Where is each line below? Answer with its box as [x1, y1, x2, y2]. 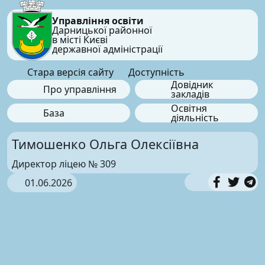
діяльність [170, 111, 219, 124]
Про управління [43, 82, 117, 96]
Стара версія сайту [24, 65, 114, 79]
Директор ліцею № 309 [12, 157, 116, 170]
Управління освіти [51, 14, 144, 27]
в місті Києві [51, 33, 108, 46]
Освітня [170, 101, 207, 115]
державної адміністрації [51, 42, 163, 56]
